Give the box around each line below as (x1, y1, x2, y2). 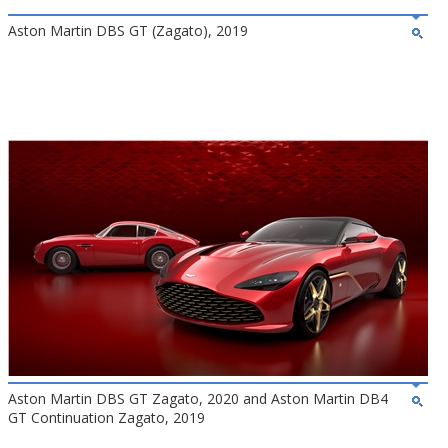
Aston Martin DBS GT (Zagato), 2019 (8, 21, 248, 40)
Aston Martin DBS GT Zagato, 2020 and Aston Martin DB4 (8, 389, 388, 408)
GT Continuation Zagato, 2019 (8, 408, 205, 427)
